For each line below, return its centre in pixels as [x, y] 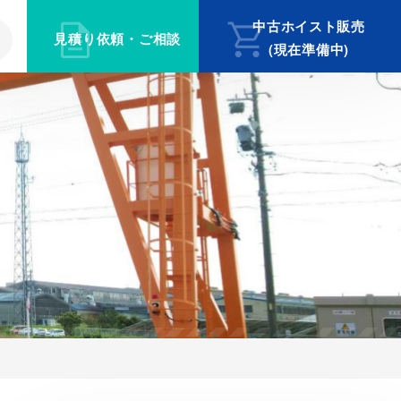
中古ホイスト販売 [309, 26]
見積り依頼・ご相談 [118, 38]
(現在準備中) [309, 49]
